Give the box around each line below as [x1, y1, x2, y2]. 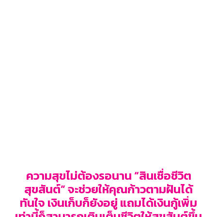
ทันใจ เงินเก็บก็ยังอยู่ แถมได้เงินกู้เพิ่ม [20, 194, 197, 211]
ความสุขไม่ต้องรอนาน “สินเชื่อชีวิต [26, 167, 191, 184]
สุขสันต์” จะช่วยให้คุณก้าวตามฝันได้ [24, 180, 193, 198]
